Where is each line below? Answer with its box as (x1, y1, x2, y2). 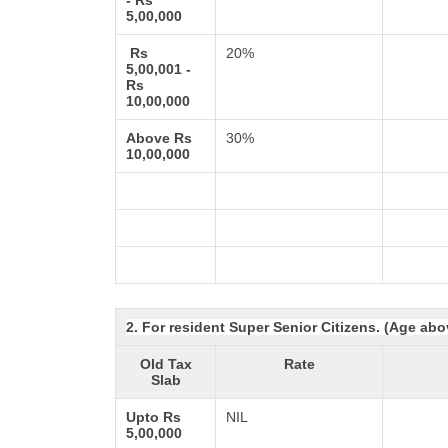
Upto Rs (126, 409, 182, 425)
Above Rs (126, 130, 193, 146)
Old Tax (139, 356, 192, 372)
